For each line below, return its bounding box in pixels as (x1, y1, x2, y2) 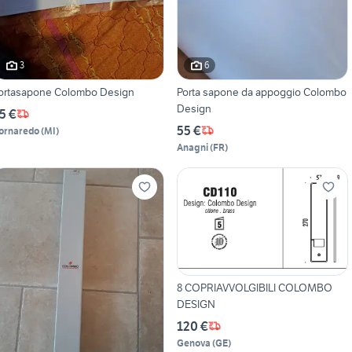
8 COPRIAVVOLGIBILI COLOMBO (176, 280, 332, 295)
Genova (176, 336, 211, 349)
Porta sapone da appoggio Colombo (176, 84, 346, 99)
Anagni (176, 141, 208, 153)
